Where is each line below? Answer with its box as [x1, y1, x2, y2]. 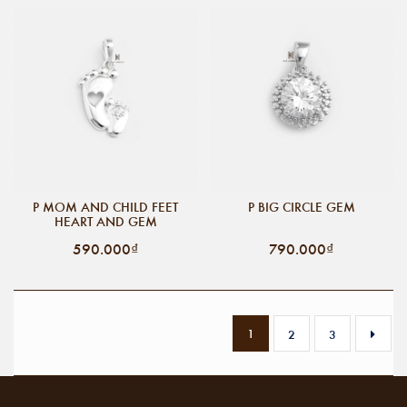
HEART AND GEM [54, 212, 157, 231]
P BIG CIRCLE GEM [248, 197, 355, 216]
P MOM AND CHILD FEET [33, 197, 178, 216]
